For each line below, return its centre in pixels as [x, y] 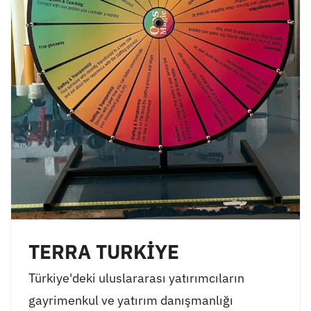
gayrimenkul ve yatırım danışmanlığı [131, 301]
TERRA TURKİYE [103, 252]
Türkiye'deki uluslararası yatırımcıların [136, 278]
